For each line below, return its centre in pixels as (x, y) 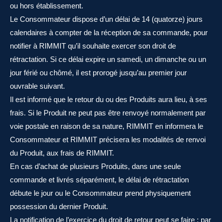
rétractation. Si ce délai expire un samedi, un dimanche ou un (108, 59)
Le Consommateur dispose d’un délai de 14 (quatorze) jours (106, 19)
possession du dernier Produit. (59, 206)
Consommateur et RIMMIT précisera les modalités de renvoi (108, 139)
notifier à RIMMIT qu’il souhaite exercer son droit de (93, 46)
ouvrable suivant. (37, 86)
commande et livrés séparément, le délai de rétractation (99, 180)
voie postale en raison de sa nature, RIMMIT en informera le (107, 126)
